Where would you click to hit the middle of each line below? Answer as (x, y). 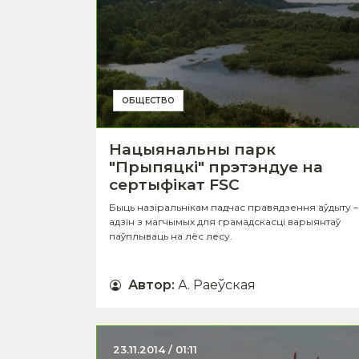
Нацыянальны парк (192, 149)
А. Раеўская (217, 284)
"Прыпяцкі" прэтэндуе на (216, 167)
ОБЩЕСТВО (148, 100)
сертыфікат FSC (174, 184)
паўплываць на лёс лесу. (171, 236)
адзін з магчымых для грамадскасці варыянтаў (225, 221)
